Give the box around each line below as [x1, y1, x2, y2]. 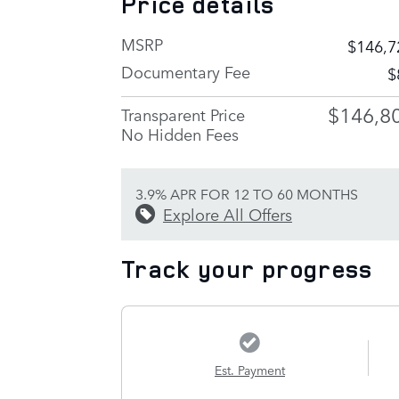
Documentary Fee [121, 59, 250, 83]
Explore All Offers [163, 201, 292, 225]
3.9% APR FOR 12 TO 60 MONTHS [135, 183, 358, 203]
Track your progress [121, 252, 373, 285]
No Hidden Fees [121, 121, 239, 145]
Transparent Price [121, 102, 245, 126]
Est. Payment [214, 360, 285, 379]
